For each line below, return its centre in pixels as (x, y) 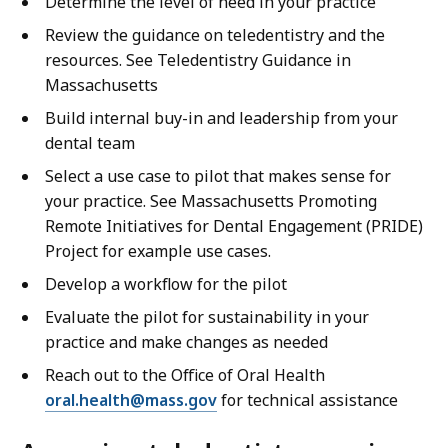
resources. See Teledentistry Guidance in (198, 60)
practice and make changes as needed (186, 342)
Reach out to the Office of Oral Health (185, 375)
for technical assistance (307, 400)
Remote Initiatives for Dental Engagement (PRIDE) (234, 226)
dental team (90, 143)
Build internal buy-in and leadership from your (221, 118)
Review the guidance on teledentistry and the (215, 35)
